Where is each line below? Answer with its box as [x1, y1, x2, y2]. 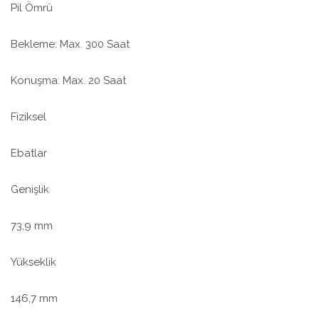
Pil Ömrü [11, 1, 53, 15]
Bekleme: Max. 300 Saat [11, 38, 130, 51]
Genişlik [11, 183, 49, 197]
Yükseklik [11, 256, 56, 269]
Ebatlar [11, 147, 47, 160]
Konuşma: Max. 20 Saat [11, 74, 126, 88]
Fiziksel [11, 110, 46, 124]
